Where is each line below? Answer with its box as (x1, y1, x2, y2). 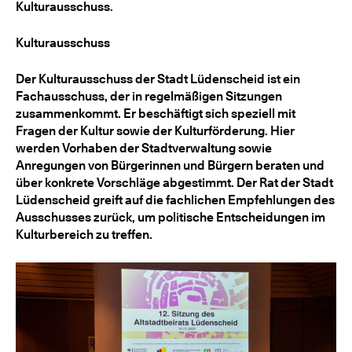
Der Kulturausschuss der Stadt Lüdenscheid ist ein (16, 71, 300, 86)
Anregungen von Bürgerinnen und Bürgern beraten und (16, 158, 324, 173)
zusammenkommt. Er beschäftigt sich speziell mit (16, 106, 295, 121)
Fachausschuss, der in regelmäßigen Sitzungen (16, 89, 282, 104)
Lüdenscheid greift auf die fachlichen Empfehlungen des (16, 192, 335, 207)
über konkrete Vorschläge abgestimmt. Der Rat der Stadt (16, 175, 333, 190)
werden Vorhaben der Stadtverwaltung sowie (16, 141, 272, 156)
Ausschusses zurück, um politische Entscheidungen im (16, 210, 325, 225)
